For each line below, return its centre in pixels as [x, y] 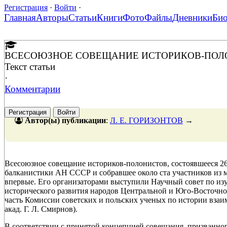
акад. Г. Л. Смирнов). [41, 209]
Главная [20, 17]
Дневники [192, 17]
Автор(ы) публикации [65, 120]
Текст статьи [30, 66]
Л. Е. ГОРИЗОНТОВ [146, 120]
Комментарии [32, 89]
